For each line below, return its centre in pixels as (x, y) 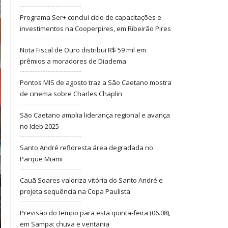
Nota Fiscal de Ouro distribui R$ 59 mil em (83, 50)
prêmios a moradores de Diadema (73, 61)
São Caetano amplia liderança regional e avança (95, 115)
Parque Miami (41, 159)
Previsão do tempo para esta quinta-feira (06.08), (95, 213)
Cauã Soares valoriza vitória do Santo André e (91, 180)
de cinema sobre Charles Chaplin (71, 94)
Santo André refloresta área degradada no (87, 148)
